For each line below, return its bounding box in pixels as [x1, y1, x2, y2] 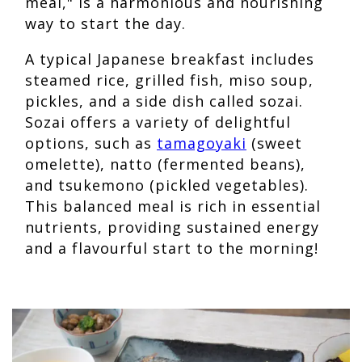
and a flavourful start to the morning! [25, 238, 323, 259]
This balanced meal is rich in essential [25, 196, 321, 217]
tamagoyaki [157, 133, 246, 154]
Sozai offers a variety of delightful [25, 112, 291, 133]
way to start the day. [25, 14, 186, 34]
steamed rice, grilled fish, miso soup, [25, 70, 314, 90]
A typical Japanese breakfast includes [25, 49, 314, 69]
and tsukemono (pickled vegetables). [25, 175, 309, 196]
